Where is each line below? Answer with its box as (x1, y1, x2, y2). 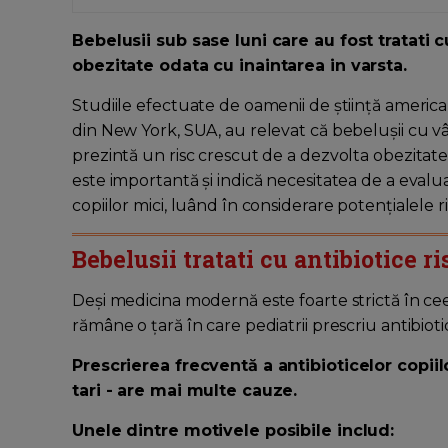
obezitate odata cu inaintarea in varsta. (72, 56, 407, 76)
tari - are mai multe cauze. (72, 381, 298, 401)
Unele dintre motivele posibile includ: (72, 421, 395, 441)
